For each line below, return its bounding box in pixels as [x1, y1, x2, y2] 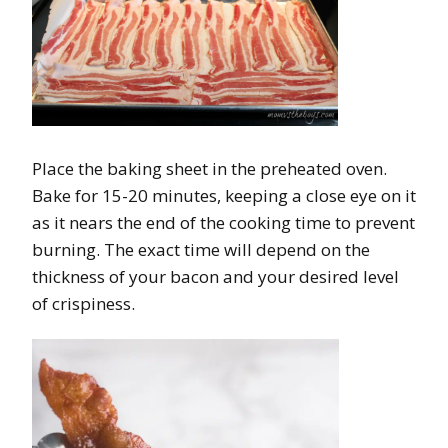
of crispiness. [32, 292, 135, 316]
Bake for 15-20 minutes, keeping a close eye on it [32, 184, 416, 208]
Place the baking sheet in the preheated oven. [32, 157, 387, 181]
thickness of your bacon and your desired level [32, 265, 399, 289]
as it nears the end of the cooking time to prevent [32, 211, 415, 235]
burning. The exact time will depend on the [32, 238, 370, 262]
